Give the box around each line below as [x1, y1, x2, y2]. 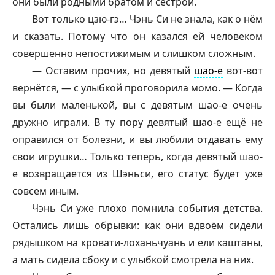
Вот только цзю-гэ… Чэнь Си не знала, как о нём [32, 12, 263, 26]
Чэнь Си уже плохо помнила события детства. [32, 201, 263, 215]
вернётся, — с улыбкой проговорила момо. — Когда [12, 81, 263, 95]
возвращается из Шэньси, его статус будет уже [18, 167, 263, 180]
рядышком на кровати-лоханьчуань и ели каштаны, [12, 236, 263, 249]
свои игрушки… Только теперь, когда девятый [12, 150, 239, 163]
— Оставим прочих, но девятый [32, 64, 194, 77]
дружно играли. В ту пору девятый [12, 115, 193, 129]
